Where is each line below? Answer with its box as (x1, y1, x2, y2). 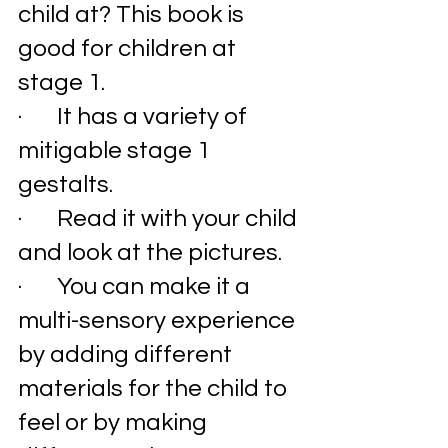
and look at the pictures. (18, 240, 287, 266)
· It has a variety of (18, 104, 252, 130)
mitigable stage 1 (18, 138, 215, 164)
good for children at (18, 36, 241, 62)
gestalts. (18, 172, 118, 198)
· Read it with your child (18, 206, 302, 232)
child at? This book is (18, 2, 249, 28)
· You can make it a (18, 274, 255, 300)
